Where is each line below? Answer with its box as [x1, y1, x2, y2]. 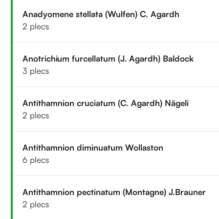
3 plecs [22, 65, 49, 76]
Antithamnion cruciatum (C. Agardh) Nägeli [22, 97, 189, 108]
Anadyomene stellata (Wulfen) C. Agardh [22, 8, 180, 19]
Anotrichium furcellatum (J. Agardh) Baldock [22, 53, 194, 64]
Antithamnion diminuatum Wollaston [22, 142, 164, 153]
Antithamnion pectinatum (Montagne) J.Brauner [22, 186, 206, 197]
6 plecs [22, 154, 49, 165]
